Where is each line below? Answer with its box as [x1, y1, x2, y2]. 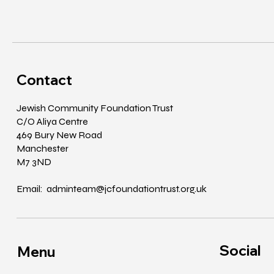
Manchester [16, 142, 68, 154]
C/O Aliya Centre [16, 115, 88, 127]
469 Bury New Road [16, 128, 102, 141]
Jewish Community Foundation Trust [16, 102, 173, 114]
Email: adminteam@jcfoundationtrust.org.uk [16, 182, 207, 194]
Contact [16, 70, 72, 89]
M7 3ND [16, 155, 51, 168]
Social [219, 242, 261, 260]
